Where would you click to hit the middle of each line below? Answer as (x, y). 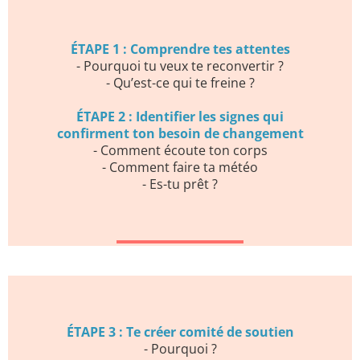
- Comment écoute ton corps (180, 151)
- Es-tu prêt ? (180, 184)
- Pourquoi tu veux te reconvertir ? (180, 66)
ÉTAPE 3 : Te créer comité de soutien (180, 332)
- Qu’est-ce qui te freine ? (180, 83)
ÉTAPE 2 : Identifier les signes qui (180, 117)
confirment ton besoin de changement (180, 134)
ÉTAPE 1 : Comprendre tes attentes (180, 49)
